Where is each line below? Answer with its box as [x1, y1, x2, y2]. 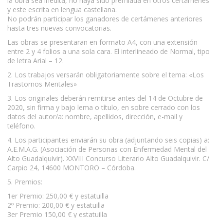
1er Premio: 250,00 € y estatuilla [7, 191, 109, 200]
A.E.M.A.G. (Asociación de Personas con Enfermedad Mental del [7, 144, 207, 154]
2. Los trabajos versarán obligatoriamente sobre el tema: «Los [7, 70, 204, 79]
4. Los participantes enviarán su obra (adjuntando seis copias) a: [7, 135, 209, 145]
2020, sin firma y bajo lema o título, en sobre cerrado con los [7, 102, 200, 112]
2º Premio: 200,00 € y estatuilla [7, 200, 105, 210]
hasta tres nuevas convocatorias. [7, 23, 111, 33]
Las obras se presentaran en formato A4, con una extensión [7, 37, 198, 47]
